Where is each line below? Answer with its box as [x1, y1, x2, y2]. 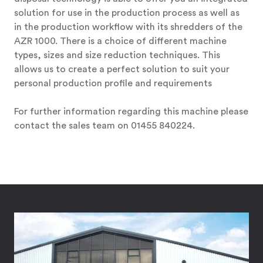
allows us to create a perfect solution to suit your [14, 64, 230, 74]
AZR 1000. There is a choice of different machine [14, 36, 227, 46]
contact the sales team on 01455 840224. [14, 120, 195, 130]
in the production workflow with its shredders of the [14, 22, 242, 32]
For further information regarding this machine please [14, 106, 248, 116]
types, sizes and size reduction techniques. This [14, 50, 220, 60]
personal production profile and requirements [14, 78, 212, 88]
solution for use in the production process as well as [14, 8, 240, 18]
